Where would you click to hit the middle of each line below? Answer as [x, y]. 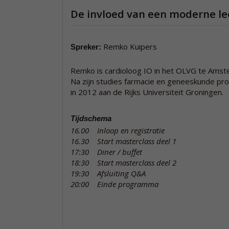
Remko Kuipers [130, 47]
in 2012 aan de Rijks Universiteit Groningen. [147, 92]
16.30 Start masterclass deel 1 [123, 141]
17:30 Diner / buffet [106, 152]
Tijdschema [92, 118]
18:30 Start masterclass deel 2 [123, 163]
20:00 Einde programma [114, 184]
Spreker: [86, 47]
